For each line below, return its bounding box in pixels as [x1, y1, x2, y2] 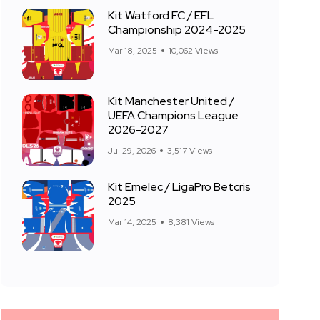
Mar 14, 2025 [108, 216, 156, 228]
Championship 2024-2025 [108, 22, 246, 37]
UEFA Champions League [108, 108, 239, 123]
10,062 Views [169, 45, 218, 56]
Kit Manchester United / [108, 94, 234, 109]
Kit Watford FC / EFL [108, 8, 214, 23]
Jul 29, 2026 [108, 145, 156, 156]
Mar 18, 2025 [108, 45, 157, 56]
